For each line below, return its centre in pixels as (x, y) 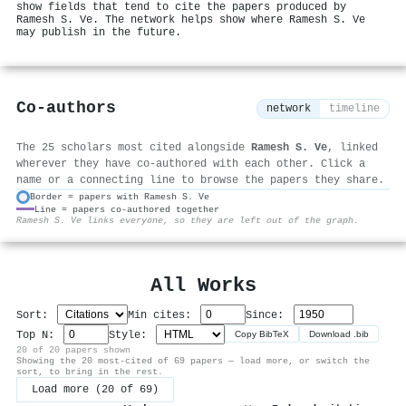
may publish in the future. (99, 33)
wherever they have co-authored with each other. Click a (191, 164)
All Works (203, 285)
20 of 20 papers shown (73, 349)
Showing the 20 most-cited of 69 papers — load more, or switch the (193, 360)
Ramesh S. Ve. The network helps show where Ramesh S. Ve (191, 20)
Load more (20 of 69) (95, 389)
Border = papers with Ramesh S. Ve (120, 197)
